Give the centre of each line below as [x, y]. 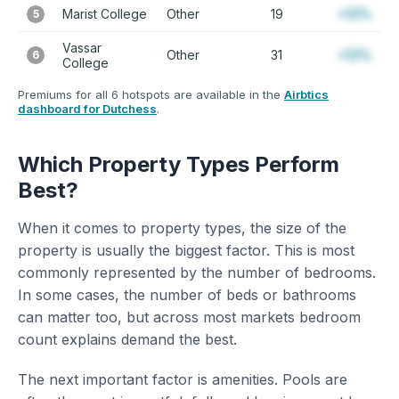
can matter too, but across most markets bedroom [189, 317]
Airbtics [306, 94]
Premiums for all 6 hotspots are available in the [151, 94]
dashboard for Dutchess [87, 109]
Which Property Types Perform [179, 164]
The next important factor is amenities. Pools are [183, 379]
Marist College [105, 14]
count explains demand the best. [127, 339]
